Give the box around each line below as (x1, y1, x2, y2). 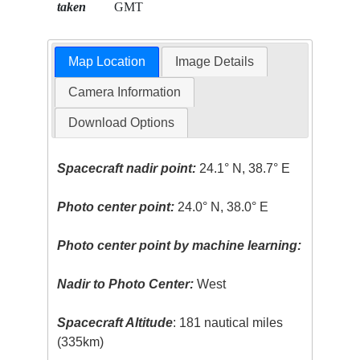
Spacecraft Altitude (57, 316, 174, 330)
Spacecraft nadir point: (57, 162, 197, 176)
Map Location (67, 55, 145, 69)
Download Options (67, 116, 174, 130)
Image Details (175, 55, 255, 69)
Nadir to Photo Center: (57, 277, 194, 292)
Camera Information (67, 85, 181, 100)
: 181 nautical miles (173, 316, 284, 330)
